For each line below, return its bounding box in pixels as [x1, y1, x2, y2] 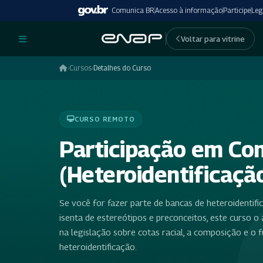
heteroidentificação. [59, 241, 137, 252]
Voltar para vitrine [181, 34, 245, 43]
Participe [223, 6, 251, 15]
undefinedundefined [26, 28, 102, 39]
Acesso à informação [155, 6, 222, 15]
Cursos [69, 63, 92, 72]
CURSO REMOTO [74, 114, 135, 123]
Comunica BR [112, 6, 154, 15]
